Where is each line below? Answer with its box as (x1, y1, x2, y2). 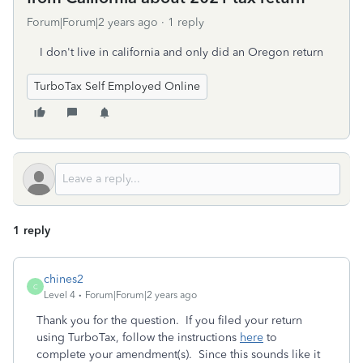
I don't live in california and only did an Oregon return (40, 45, 323, 59)
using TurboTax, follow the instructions (36, 331, 240, 344)
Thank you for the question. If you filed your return (36, 314, 302, 327)
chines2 (44, 272, 83, 286)
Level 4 (44, 289, 75, 301)
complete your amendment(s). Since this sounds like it (36, 348, 320, 361)
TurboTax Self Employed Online (34, 79, 200, 93)
